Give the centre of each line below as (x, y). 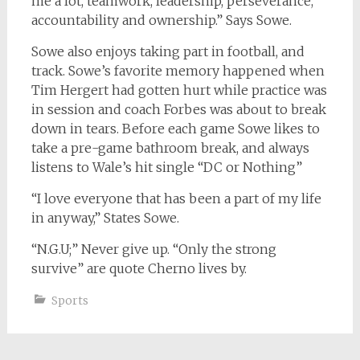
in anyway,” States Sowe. (105, 218)
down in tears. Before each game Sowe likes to (175, 129)
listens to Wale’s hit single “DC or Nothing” (166, 167)
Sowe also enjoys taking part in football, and (168, 51)
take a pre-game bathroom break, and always (170, 148)
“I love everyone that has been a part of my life (176, 198)
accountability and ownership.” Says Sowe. (161, 20)
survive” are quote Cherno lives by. (139, 268)
